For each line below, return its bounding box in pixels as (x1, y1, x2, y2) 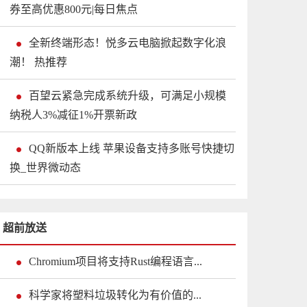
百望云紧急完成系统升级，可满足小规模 (29, 89, 226, 101)
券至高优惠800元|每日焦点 (10, 3, 138, 15)
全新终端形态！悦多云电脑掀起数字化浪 (29, 36, 226, 49)
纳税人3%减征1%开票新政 (10, 108, 137, 121)
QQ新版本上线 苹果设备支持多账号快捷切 (29, 142, 234, 154)
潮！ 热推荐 (10, 56, 67, 68)
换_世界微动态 (10, 161, 81, 173)
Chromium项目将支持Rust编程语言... (29, 255, 202, 267)
